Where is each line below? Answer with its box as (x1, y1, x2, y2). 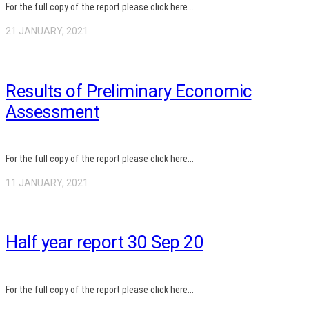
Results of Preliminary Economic (6, 80, 252, 101)
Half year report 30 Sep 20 (6, 232, 203, 253)
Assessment (6, 101, 99, 122)
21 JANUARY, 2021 (6, 26, 88, 37)
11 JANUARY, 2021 (6, 177, 88, 189)
